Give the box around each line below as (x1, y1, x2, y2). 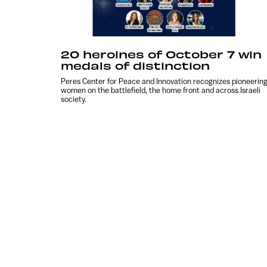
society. (61, 94, 86, 104)
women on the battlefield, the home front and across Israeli (61, 85, 260, 95)
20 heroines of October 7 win (61, 46, 262, 61)
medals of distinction (61, 58, 210, 72)
